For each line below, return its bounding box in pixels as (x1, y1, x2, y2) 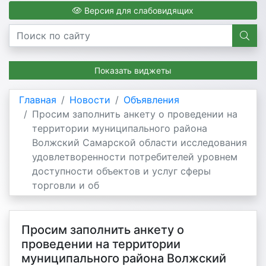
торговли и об (32, 179, 99, 191)
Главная (19, 94, 56, 106)
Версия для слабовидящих (82, 5, 194, 15)
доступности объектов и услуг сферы (32, 165, 211, 177)
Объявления (123, 94, 179, 106)
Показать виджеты (94, 65, 172, 75)
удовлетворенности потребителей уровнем (32, 151, 237, 163)
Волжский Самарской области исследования (32, 137, 247, 148)
